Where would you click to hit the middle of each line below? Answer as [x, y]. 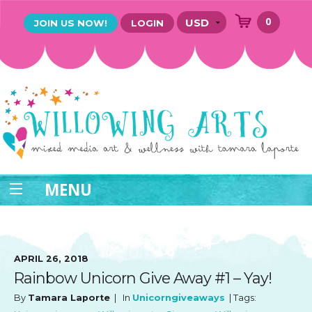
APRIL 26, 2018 [51, 258]
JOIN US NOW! [71, 23]
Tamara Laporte [69, 298]
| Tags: [241, 298]
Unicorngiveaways [179, 298]
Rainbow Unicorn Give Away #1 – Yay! [143, 278]
